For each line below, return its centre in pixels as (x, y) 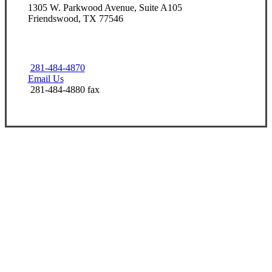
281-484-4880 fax (63, 89)
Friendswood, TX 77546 (75, 18)
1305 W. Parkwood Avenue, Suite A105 (105, 7)
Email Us (46, 78)
